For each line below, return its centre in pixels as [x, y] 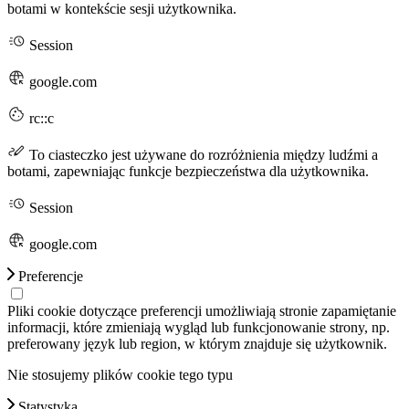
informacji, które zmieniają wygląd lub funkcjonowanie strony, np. [199, 328]
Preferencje [49, 277]
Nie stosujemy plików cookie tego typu [120, 375]
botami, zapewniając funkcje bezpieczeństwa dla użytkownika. [188, 172]
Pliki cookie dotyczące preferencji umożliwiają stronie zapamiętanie [202, 311]
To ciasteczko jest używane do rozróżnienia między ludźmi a [202, 155]
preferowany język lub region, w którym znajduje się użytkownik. [197, 344]
